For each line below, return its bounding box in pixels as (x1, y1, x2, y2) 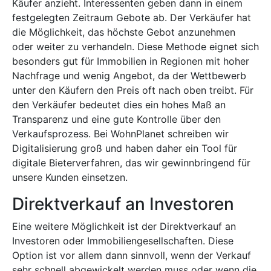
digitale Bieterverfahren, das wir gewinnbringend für (12, 157, 250, 169)
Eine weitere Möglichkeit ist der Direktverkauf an (12, 220, 236, 233)
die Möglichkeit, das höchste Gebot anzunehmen (12, 26, 235, 39)
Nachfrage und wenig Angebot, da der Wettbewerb (12, 70, 246, 82)
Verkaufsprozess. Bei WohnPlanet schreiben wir (12, 128, 229, 140)
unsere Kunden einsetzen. (12, 171, 131, 184)
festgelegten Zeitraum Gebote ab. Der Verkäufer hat (12, 11, 251, 24)
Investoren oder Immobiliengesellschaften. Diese (12, 235, 233, 247)
